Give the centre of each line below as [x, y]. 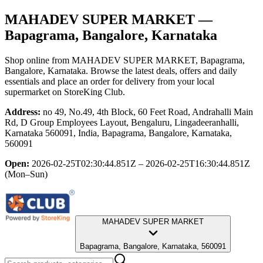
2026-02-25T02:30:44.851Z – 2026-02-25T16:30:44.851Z [141, 163]
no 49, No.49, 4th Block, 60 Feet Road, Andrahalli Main [148, 112]
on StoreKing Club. [87, 92]
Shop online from [38, 60]
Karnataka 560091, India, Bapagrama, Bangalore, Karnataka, [118, 133]
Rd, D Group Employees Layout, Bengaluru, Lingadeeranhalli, [122, 122]
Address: [23, 112]
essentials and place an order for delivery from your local [109, 81]
